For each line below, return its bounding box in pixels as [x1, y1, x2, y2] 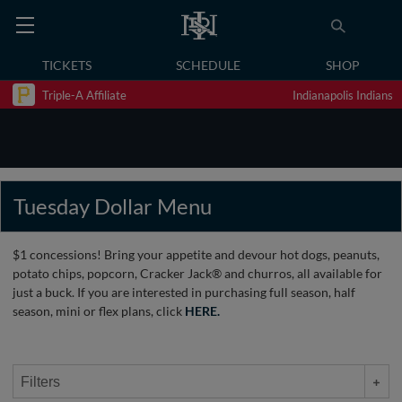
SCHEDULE [176, 57, 241, 73]
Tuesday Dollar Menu [13, 193, 212, 219]
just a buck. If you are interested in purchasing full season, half [13, 284, 355, 300]
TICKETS [42, 57, 92, 73]
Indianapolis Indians [293, 87, 393, 102]
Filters [20, 373, 60, 389]
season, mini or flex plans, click [13, 303, 185, 319]
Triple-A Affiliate [42, 87, 127, 102]
